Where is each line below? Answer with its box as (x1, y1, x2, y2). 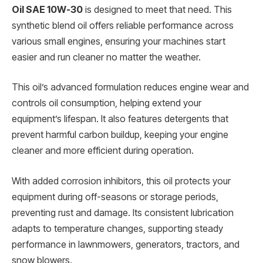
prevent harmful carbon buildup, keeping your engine (12, 129, 228, 141)
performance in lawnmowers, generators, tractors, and (12, 238, 240, 250)
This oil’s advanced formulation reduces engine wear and (12, 82, 249, 93)
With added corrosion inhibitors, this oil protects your (12, 175, 231, 187)
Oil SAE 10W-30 (12, 4, 83, 15)
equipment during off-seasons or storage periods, (12, 191, 218, 203)
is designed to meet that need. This (83, 4, 232, 15)
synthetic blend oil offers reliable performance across (12, 19, 234, 31)
